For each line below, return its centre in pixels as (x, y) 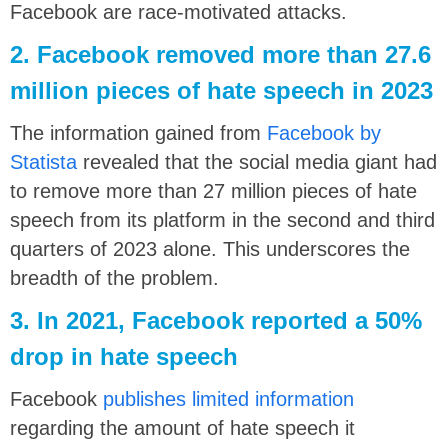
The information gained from (138, 132)
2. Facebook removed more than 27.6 (220, 54)
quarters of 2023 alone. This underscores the (210, 248)
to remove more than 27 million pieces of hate (213, 190)
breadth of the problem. (114, 277)
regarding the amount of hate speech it (182, 427)
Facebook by (324, 132)
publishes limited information (228, 398)
